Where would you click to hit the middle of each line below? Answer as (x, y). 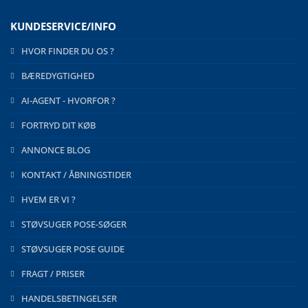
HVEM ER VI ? (48, 199)
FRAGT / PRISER (53, 273)
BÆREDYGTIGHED (58, 75)
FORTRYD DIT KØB (58, 125)
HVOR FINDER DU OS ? (68, 51)
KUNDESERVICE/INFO (63, 26)
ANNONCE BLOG (56, 150)
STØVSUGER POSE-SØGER (74, 224)
